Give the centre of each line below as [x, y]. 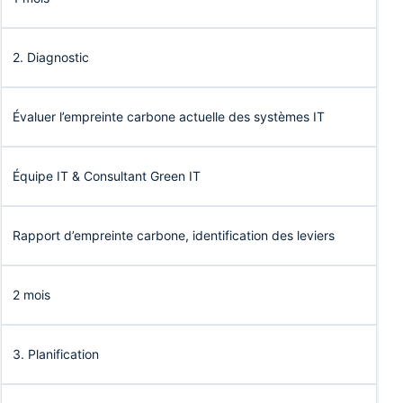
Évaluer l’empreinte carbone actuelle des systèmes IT [169, 117]
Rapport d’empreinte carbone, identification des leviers [174, 236]
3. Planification [56, 354]
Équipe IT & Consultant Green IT [107, 176]
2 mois [31, 295]
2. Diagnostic [51, 58]
